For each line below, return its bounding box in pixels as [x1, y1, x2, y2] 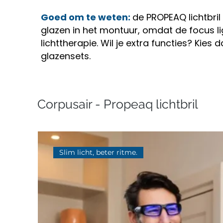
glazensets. [41, 50, 91, 62]
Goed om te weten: [41, 11, 132, 23]
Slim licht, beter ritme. [59, 147, 137, 157]
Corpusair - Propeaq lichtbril [37, 97, 198, 111]
